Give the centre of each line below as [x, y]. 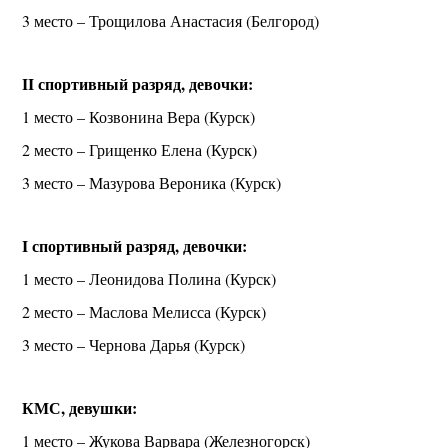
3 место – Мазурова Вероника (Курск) [152, 182]
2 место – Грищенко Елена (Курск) [140, 149]
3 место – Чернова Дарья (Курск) [134, 344]
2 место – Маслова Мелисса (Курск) [144, 311]
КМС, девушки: [80, 407]
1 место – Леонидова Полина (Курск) [149, 278]
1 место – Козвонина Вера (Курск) [139, 116]
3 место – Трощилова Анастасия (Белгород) [171, 20]
